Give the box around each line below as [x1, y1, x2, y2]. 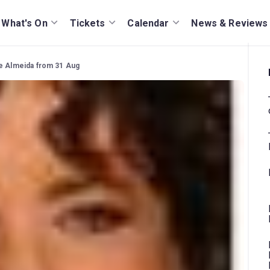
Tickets [69, 17, 105, 29]
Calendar [127, 17, 169, 29]
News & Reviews [191, 17, 268, 29]
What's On [1, 17, 48, 29]
